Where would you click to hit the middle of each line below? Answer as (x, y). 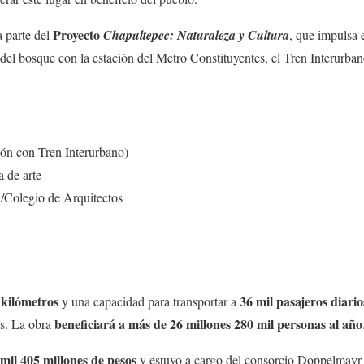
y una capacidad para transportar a (149, 301)
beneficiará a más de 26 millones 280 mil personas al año (208, 323)
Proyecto (76, 34)
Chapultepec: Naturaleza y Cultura (196, 35)
